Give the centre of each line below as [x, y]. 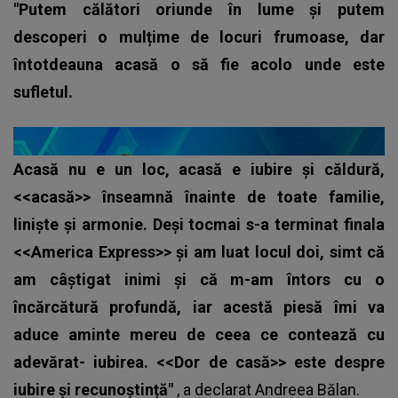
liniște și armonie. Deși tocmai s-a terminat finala [199, 225]
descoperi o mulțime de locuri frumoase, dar [199, 37]
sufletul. [43, 92]
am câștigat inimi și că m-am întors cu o [199, 280]
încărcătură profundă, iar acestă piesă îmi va [199, 307]
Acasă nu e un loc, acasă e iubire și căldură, [199, 170]
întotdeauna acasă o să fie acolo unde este [199, 65]
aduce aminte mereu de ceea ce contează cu [199, 335]
